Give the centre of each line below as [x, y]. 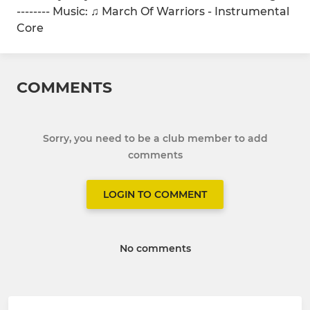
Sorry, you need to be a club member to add [155, 139]
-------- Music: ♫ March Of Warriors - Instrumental [153, 12]
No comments [155, 249]
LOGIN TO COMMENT [155, 195]
